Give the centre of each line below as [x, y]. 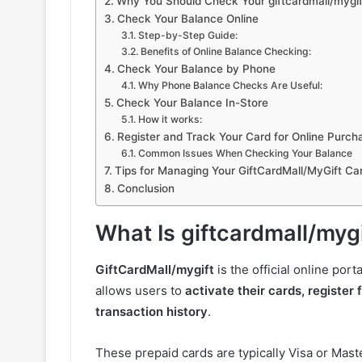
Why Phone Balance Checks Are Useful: [230, 86]
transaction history [152, 311]
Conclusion [145, 189]
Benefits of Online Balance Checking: [225, 52]
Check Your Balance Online [187, 19]
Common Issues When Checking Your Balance [245, 154]
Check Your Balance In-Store [192, 103]
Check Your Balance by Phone [196, 69]
